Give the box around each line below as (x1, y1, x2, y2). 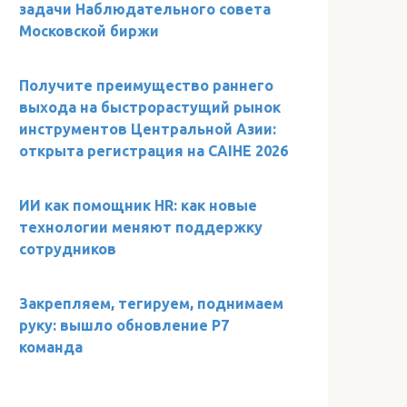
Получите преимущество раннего (19, 76, 273, 94)
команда (19, 338, 83, 355)
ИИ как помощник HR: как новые (19, 196, 257, 213)
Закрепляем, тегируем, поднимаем (19, 294, 283, 312)
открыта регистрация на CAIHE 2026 (19, 142, 288, 159)
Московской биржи (19, 22, 159, 39)
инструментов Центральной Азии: (19, 120, 276, 137)
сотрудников (19, 240, 116, 257)
